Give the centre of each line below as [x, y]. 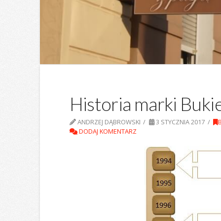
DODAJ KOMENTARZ [107, 131]
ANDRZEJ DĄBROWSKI [108, 122]
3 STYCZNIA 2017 [179, 122]
